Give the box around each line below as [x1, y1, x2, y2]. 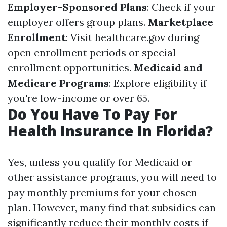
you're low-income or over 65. [8, 92, 149, 104]
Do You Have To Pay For [8, 104, 177, 124]
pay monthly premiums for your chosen [8, 186, 197, 199]
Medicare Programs [8, 77, 109, 89]
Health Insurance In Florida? [8, 121, 213, 140]
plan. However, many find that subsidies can [8, 201, 216, 214]
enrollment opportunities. [8, 61, 134, 74]
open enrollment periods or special [8, 46, 176, 59]
